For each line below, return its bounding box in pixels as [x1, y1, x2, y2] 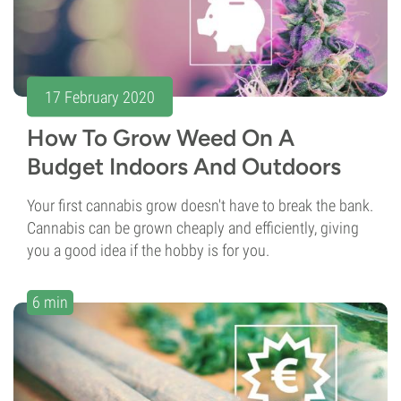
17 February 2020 [45, 87, 155, 107]
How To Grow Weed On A [27, 124, 294, 153]
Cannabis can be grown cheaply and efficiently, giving [27, 218, 359, 238]
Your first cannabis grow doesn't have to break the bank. [27, 196, 373, 216]
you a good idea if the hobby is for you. [27, 241, 269, 260]
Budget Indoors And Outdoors [27, 152, 341, 182]
